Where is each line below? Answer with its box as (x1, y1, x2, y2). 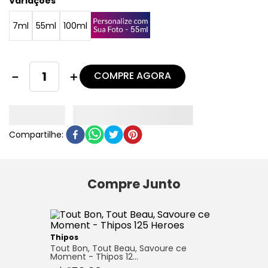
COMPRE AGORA (94, 69, 171, 83)
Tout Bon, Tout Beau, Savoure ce (50, 242, 187, 255)
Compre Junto (87, 175, 181, 193)
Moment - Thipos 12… (50, 251, 138, 263)
